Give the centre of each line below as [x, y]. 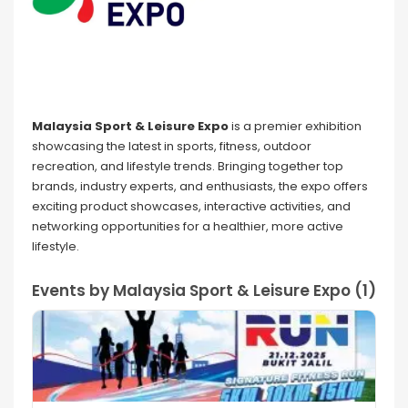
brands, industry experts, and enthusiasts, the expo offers [200, 187]
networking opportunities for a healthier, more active [188, 227]
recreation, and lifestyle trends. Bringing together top [188, 167]
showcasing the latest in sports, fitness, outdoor [172, 147]
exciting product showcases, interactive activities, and [191, 207]
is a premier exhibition [295, 127]
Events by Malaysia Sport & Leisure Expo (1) [204, 291]
